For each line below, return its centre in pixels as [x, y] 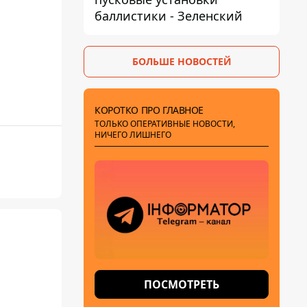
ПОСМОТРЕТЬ [182, 284]
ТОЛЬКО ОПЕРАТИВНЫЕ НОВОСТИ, [165, 124]
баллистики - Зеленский [169, 16]
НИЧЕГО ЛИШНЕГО [133, 135]
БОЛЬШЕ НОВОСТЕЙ [182, 61]
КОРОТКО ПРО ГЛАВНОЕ [149, 110]
